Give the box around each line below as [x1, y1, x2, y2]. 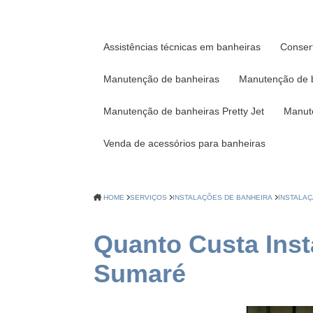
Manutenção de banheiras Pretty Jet [103, 105, 265, 117]
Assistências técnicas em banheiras [103, 41, 261, 53]
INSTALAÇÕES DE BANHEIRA [173, 194, 273, 202]
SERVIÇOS [130, 194, 168, 202]
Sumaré [94, 259, 187, 289]
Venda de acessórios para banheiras [103, 138, 266, 150]
